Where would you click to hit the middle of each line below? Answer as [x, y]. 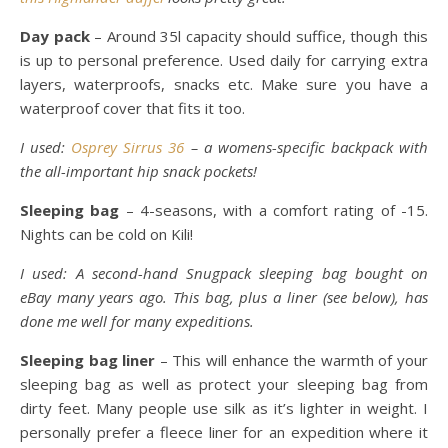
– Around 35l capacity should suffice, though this [259, 36]
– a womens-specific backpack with [306, 147]
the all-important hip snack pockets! [138, 171]
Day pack [55, 36]
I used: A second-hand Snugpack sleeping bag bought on [224, 273]
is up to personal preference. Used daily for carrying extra [224, 60]
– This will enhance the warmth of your [292, 360]
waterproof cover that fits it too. [132, 108]
